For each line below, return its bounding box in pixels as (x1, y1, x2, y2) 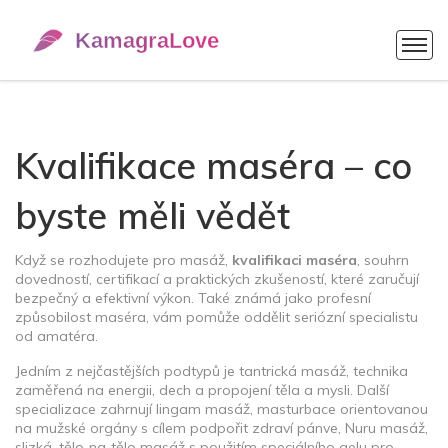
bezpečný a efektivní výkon (15, 289, 191, 307)
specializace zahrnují (15, 400, 156, 418)
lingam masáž (156, 400, 250, 418)
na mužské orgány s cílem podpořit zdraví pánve (15, 419, 338, 437)
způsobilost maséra (15, 308, 146, 326)
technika (353, 362, 408, 380)
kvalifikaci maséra (232, 251, 357, 269)
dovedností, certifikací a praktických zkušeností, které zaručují (15, 270, 419, 288)
